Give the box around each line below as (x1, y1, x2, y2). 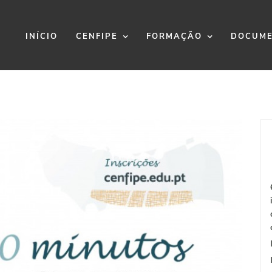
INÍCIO (25, 31, 58, 42)
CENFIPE (76, 31, 118, 42)
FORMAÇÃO (146, 31, 202, 42)
